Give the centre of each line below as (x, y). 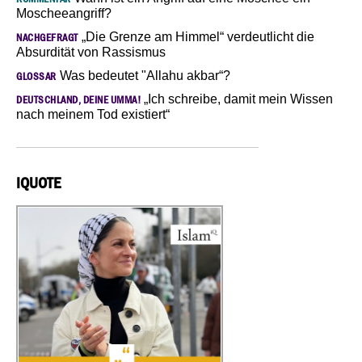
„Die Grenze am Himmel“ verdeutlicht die (196, 36)
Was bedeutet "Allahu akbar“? (143, 75)
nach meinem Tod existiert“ (93, 114)
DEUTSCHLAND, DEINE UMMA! (78, 99)
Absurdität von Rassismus (91, 52)
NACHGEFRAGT (47, 37)
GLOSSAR (36, 76)
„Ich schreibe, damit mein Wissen (237, 99)
